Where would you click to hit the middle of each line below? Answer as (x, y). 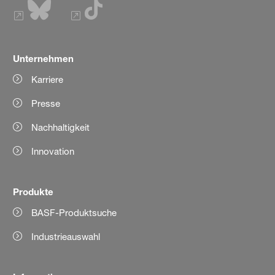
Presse (46, 103)
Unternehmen (44, 58)
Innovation (53, 151)
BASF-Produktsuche (74, 212)
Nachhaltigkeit (61, 127)
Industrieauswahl (66, 236)
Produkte (33, 191)
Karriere (48, 79)
